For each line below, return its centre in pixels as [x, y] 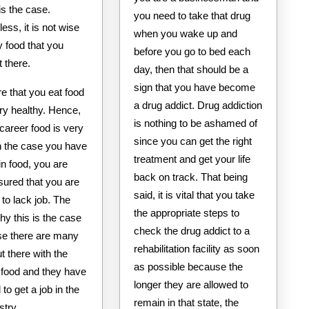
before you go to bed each [192, 51]
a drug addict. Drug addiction [198, 105]
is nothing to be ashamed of [195, 123]
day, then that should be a [191, 69]
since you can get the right [192, 141]
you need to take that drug [192, 15]
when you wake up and [185, 33]
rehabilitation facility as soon [196, 248]
